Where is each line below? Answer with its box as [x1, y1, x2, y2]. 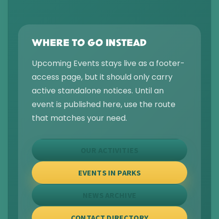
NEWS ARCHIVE [83, 190, 136, 200]
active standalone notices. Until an [32, 85, 164, 97]
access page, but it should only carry [32, 71, 173, 83]
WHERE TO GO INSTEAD [32, 38, 147, 50]
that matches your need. [32, 112, 127, 124]
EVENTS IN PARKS [78, 167, 141, 177]
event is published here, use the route [32, 99, 175, 110]
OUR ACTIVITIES [80, 145, 139, 155]
